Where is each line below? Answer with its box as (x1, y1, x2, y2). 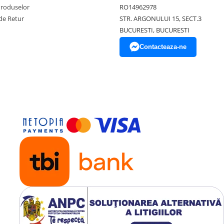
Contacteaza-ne (139, 43, 186, 50)
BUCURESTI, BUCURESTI (119, 25, 189, 34)
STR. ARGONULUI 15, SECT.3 (119, 14, 201, 23)
